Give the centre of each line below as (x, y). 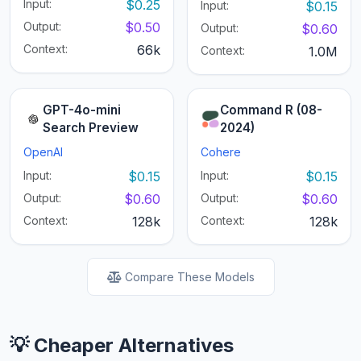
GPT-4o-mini (82, 110)
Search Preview (91, 128)
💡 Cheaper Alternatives (122, 346)
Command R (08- (271, 110)
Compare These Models (189, 277)
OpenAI (43, 152)
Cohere (221, 152)
